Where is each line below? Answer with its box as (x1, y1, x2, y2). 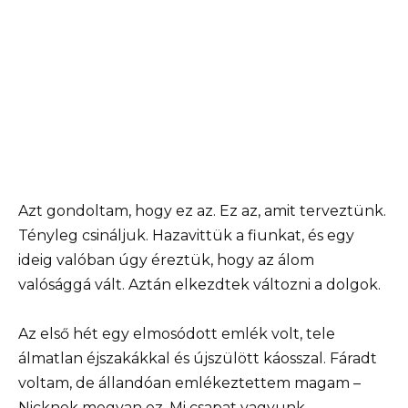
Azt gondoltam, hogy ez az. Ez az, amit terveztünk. (18, 201, 386, 219)
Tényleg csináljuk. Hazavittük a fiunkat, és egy (18, 226, 354, 244)
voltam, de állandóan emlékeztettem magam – (18, 373, 361, 392)
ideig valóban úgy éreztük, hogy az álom (18, 250, 314, 269)
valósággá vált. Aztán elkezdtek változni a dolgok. (18, 275, 381, 293)
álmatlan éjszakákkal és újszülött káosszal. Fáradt (18, 349, 377, 367)
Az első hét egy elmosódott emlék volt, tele (18, 324, 335, 342)
